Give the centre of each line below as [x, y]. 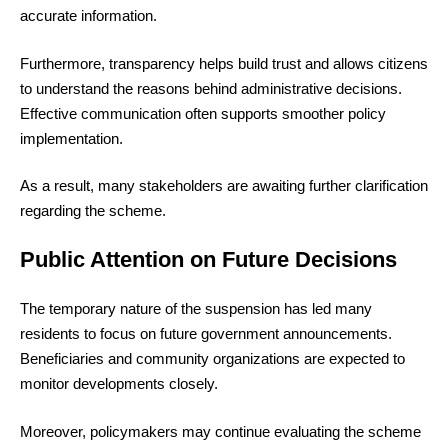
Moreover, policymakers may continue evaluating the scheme [220, 431]
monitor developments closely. [119, 384]
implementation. [71, 138]
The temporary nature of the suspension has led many [196, 309]
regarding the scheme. [93, 211]
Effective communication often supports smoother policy [203, 113]
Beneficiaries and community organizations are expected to [212, 359]
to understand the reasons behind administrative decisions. [211, 88]
